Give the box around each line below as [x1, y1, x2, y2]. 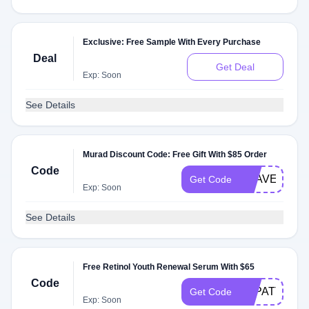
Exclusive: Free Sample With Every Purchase [83, 37, 261, 47]
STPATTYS [240, 286, 297, 297]
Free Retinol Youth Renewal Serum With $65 [83, 262, 255, 272]
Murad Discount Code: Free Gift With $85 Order [83, 150, 268, 159]
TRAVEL [240, 173, 283, 185]
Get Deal [216, 61, 255, 72]
